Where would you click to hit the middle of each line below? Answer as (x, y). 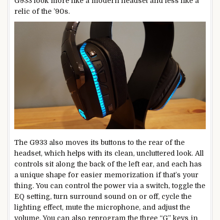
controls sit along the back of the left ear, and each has (108, 164)
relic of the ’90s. (42, 12)
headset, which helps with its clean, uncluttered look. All (109, 153)
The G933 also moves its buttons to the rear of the (99, 143)
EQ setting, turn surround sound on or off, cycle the (103, 197)
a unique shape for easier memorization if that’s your (106, 175)
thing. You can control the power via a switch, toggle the (110, 186)
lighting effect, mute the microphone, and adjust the (102, 207)
